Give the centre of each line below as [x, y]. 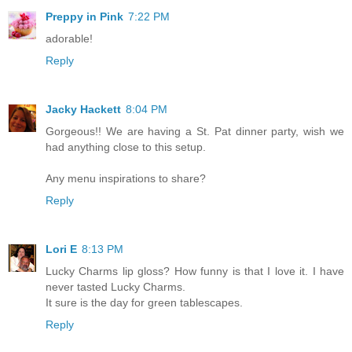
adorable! [69, 39]
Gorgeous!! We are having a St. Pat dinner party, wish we [195, 131]
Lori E [61, 249]
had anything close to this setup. [126, 147]
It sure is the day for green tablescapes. [144, 302]
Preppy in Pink [84, 17]
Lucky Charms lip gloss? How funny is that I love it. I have [195, 271]
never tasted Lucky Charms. [115, 286]
